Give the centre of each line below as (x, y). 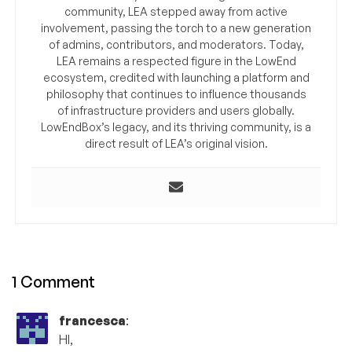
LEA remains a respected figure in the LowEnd (176, 60)
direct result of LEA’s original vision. (176, 143)
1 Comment (53, 281)
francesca (92, 320)
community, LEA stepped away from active (176, 11)
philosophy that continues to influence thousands (176, 93)
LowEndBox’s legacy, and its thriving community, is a (176, 126)
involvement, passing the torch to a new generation (176, 27)
